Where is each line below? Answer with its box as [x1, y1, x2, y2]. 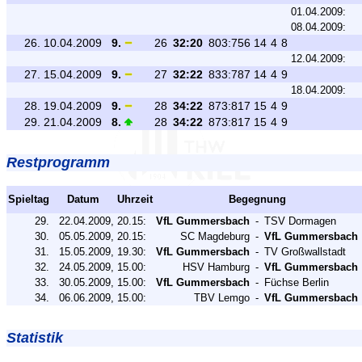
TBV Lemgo [194, 292, 250, 304]
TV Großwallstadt [264, 246, 346, 258]
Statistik [6, 330, 63, 346]
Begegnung [228, 193, 286, 205]
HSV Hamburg [183, 261, 250, 273]
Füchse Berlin [264, 276, 329, 288]
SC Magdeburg [180, 230, 250, 242]
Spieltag [8, 193, 49, 205]
